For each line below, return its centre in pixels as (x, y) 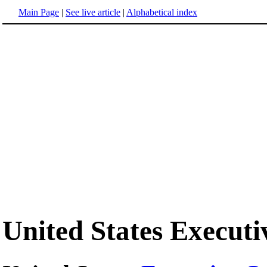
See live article (93, 12)
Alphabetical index (162, 12)
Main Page (39, 12)
